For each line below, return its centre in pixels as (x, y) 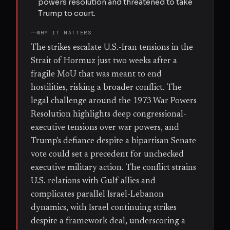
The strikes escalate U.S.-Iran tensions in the (112, 47)
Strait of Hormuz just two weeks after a (104, 61)
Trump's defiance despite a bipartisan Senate (113, 141)
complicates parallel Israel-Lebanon (97, 194)
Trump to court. (67, 13)
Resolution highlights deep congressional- (109, 114)
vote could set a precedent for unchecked (107, 154)
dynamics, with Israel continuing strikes (104, 208)
